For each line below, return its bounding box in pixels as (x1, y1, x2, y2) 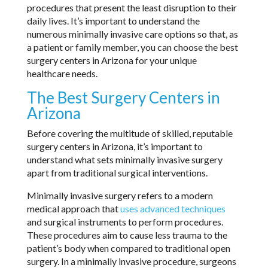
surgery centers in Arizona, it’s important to (26, 140, 203, 152)
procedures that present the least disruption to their (26, 1, 237, 13)
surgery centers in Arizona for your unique (26, 54, 197, 66)
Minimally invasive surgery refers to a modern (26, 189, 213, 201)
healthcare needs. (26, 67, 98, 79)
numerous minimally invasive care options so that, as (26, 28, 238, 39)
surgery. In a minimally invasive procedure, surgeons (26, 255, 236, 267)
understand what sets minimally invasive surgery (26, 153, 223, 165)
